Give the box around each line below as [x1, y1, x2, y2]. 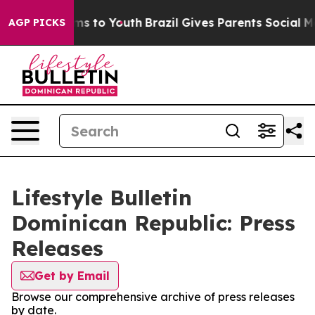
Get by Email [34, 269, 110, 283]
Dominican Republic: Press [11, 210, 295, 236]
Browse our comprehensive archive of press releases [11, 290, 295, 304]
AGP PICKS [8, 16, 65, 29]
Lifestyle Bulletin [11, 184, 192, 211]
